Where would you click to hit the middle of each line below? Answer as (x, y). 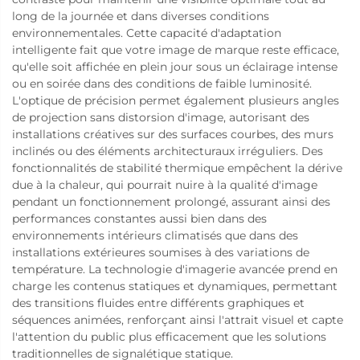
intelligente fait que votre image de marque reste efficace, (176, 49)
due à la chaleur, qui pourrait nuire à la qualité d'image (165, 184)
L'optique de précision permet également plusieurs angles (176, 100)
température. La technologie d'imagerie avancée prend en (175, 269)
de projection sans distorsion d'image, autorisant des (161, 117)
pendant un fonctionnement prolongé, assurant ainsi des (171, 201)
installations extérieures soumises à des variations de (161, 252)
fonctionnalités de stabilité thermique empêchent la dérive (177, 168)
